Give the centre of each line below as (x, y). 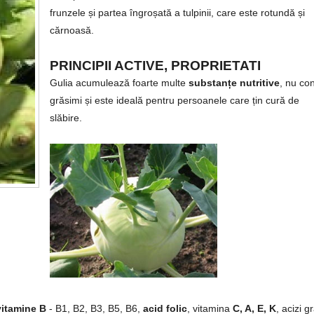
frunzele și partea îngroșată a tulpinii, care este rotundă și (177, 13)
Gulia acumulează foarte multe (119, 83)
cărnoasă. (72, 30)
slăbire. (66, 118)
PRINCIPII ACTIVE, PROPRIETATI (155, 66)
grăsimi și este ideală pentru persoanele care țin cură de (175, 100)
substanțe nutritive (234, 83)
